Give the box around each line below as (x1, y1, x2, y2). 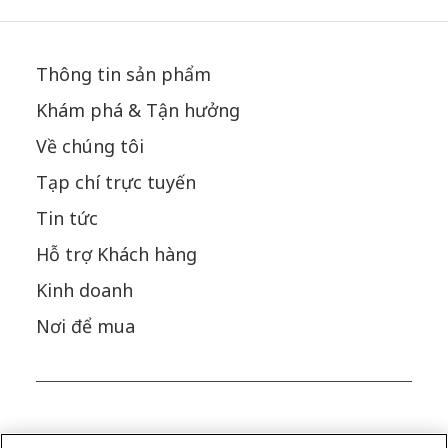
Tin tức (35, 206, 98, 231)
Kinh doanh (35, 278, 133, 303)
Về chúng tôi (35, 134, 144, 159)
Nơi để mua (35, 314, 135, 339)
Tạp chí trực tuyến (35, 170, 196, 195)
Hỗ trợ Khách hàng (35, 242, 197, 267)
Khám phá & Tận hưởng (35, 98, 240, 123)
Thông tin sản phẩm (35, 62, 211, 87)
